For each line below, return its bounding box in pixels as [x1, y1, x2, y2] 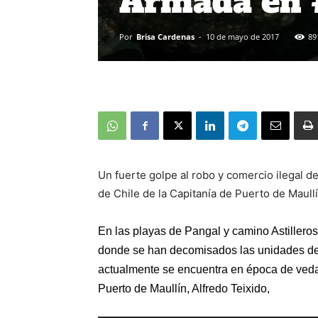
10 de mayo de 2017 [206, 31, 279, 42]
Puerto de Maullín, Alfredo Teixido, [98, 283, 270, 295]
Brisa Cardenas [136, 31, 194, 42]
